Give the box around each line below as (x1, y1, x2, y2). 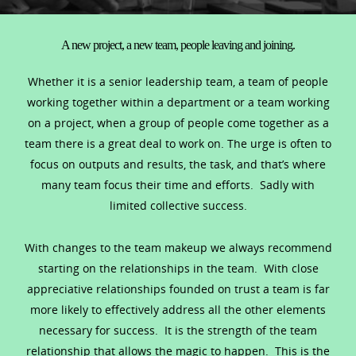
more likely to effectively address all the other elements (30, 301, 326, 317)
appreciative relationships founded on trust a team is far (26, 281, 330, 296)
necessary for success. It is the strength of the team (39, 322, 317, 338)
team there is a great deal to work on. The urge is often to (25, 135, 331, 151)
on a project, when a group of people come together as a (27, 114, 329, 130)
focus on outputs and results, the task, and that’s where (30, 156, 326, 172)
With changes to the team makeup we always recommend (24, 239, 332, 255)
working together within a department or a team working (26, 94, 330, 110)
